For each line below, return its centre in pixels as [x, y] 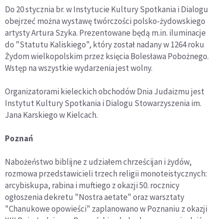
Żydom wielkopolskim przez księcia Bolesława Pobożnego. [107, 56]
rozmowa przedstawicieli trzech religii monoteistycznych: [106, 173]
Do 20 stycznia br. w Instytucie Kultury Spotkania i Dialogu [107, 9]
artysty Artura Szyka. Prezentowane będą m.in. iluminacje [105, 33]
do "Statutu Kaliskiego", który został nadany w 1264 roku [105, 44]
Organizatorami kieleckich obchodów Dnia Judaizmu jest [105, 91]
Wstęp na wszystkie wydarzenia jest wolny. [79, 68]
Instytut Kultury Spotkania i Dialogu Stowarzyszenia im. [103, 103]
